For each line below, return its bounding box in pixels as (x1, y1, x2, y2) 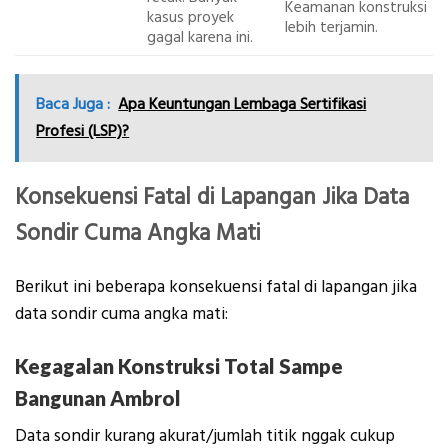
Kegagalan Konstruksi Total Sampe (15, 354, 343, 379)
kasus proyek (146, 7, 234, 29)
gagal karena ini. (146, 27, 253, 49)
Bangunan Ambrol (15, 386, 181, 411)
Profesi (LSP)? (36, 119, 130, 142)
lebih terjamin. (284, 17, 378, 39)
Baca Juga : (36, 92, 111, 115)
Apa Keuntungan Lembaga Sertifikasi (118, 92, 367, 115)
